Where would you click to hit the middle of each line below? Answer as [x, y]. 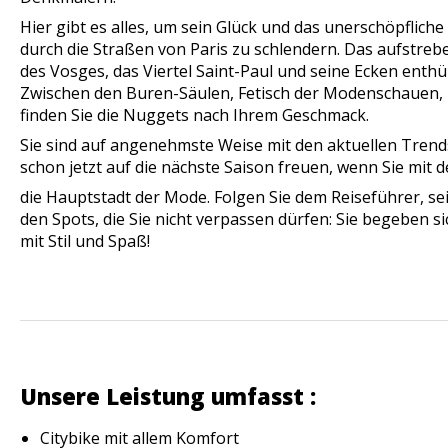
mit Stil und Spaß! [85, 241]
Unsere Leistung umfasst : [168, 396]
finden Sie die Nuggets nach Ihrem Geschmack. [194, 115]
